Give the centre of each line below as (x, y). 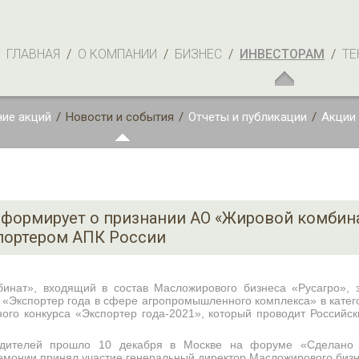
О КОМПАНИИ (117, 54)
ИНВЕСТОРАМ (282, 54)
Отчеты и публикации (248, 117)
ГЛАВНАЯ (33, 54)
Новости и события (120, 117)
